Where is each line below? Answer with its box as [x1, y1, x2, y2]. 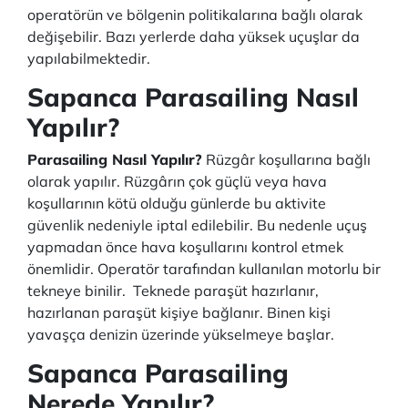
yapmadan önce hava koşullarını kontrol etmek [27, 238, 343, 256]
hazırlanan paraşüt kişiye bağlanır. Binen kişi [27, 303, 331, 321]
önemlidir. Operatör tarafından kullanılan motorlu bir [27, 260, 381, 278]
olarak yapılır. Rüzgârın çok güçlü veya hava [27, 172, 327, 190]
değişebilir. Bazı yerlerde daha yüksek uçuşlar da [27, 27, 360, 46]
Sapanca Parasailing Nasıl [27, 81, 359, 113]
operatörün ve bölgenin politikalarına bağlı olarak [27, 5, 362, 24]
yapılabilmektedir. [27, 49, 150, 67]
